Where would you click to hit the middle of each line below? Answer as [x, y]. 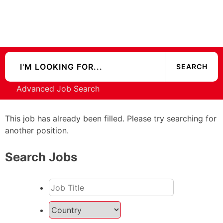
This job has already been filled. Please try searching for [111, 119]
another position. [37, 131]
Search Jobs [41, 157]
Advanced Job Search [58, 89]
